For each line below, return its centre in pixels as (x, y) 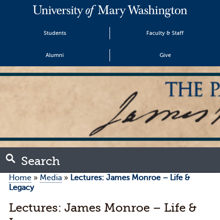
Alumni (55, 55)
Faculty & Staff (165, 33)
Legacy (21, 187)
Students (55, 33)
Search (40, 161)
